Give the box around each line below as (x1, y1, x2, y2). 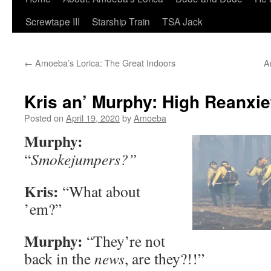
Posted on (24, 111, 64, 124)
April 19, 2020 (66, 111, 120, 124)
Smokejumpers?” (31, 149, 137, 169)
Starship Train (92, 15, 150, 28)
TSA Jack (162, 15, 203, 28)
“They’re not (87, 230, 165, 251)
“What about (59, 181, 140, 201)
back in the (24, 248, 94, 269)
